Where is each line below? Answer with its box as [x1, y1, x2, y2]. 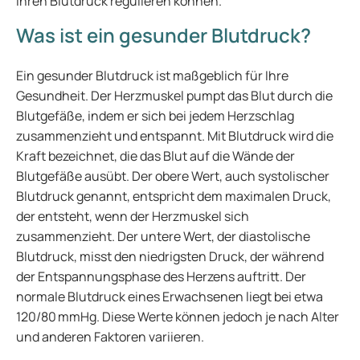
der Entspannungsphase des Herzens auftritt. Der [16, 268, 306, 285]
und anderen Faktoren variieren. [16, 328, 204, 346]
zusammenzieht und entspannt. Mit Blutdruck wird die [16, 127, 333, 145]
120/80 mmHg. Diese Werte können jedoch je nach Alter [16, 308, 339, 325]
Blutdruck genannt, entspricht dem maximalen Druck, [16, 187, 331, 205]
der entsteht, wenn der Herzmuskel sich [16, 207, 249, 225]
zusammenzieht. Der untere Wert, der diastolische [16, 227, 310, 245]
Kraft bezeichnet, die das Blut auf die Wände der [16, 147, 295, 165]
